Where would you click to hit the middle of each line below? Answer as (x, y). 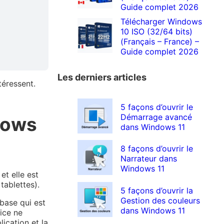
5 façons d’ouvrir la (157, 190)
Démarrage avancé (156, 117)
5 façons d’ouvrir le (157, 107)
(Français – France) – (160, 42)
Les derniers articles (102, 77)
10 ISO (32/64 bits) (157, 32)
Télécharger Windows (161, 22)
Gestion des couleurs (160, 200)
